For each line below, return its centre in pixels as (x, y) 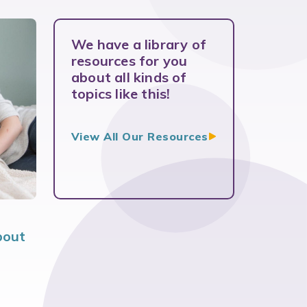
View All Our (109, 136)
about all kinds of (129, 77)
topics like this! (121, 94)
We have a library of (138, 44)
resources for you (129, 61)
